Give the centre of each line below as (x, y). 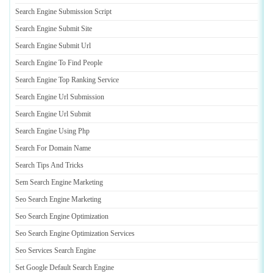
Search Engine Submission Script (63, 12)
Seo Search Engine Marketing (58, 199)
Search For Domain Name (53, 148)
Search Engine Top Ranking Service (67, 80)
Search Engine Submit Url (53, 46)
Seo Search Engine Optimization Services (75, 233)
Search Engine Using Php (52, 131)
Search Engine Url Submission (60, 97)
